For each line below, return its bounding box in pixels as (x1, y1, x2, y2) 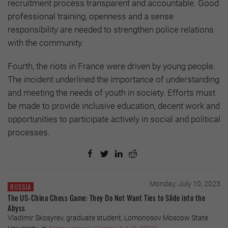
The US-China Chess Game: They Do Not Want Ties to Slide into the (8, 192, 205, 204)
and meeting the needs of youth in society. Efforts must (8, 88, 215, 98)
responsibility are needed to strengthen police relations (8, 24, 214, 35)
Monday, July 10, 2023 (150, 180, 220, 188)
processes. (8, 127, 50, 138)
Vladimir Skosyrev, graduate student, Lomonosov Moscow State (8, 214, 208, 222)
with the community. (8, 38, 83, 48)
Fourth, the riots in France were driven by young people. (8, 61, 215, 72)
